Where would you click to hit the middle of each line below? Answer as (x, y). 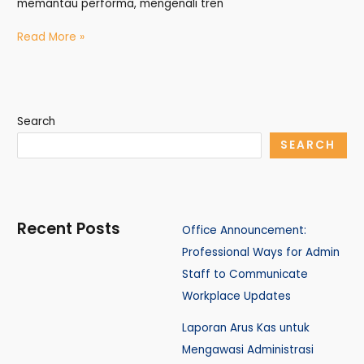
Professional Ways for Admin (261, 253)
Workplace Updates (236, 297)
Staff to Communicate (245, 275)
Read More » (51, 37)
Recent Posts (69, 229)
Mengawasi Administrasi (248, 350)
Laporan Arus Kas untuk (246, 328)
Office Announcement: (244, 231)
